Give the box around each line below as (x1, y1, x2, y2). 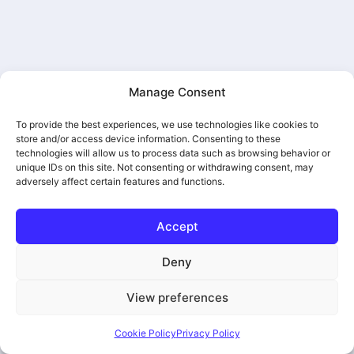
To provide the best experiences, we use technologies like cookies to (16, 119, 318, 130)
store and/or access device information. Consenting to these (16, 133, 281, 145)
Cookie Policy (114, 327, 176, 339)
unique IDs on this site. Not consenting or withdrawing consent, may (16, 161, 314, 173)
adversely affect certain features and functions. (16, 175, 224, 187)
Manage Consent (128, 85, 226, 100)
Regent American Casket (24, 94, 171, 107)
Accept (156, 218, 198, 234)
